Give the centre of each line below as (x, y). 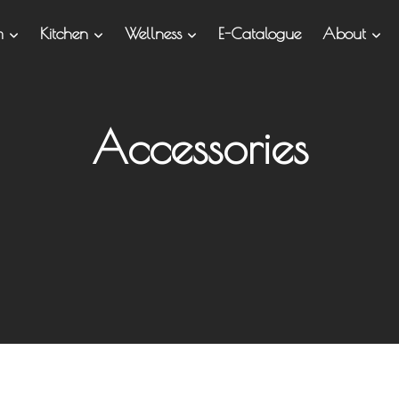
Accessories (199, 147)
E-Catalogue (259, 33)
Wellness (155, 33)
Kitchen (66, 33)
